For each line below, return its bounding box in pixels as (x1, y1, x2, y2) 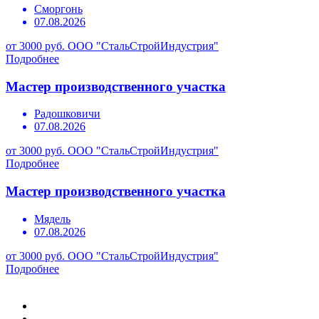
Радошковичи (34, 108, 100, 120)
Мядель (34, 212, 70, 225)
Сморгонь (34, 3, 83, 15)
